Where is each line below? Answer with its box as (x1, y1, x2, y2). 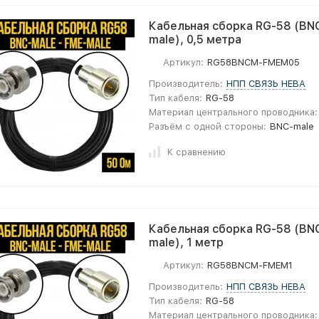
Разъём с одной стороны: (149, 121, 266, 132)
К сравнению (167, 146, 226, 157)
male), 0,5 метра (149, 33, 241, 46)
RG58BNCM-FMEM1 (207, 260, 293, 271)
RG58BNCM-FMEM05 (207, 57, 300, 68)
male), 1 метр (149, 236, 224, 249)
